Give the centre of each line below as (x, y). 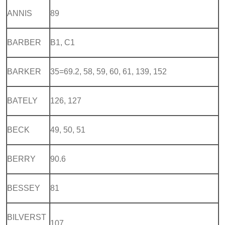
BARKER (24, 71)
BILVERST (27, 217)
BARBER (24, 42)
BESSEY (24, 188)
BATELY (22, 100)
